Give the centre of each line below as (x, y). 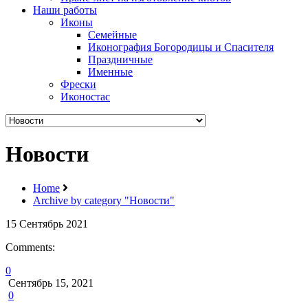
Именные (110, 72)
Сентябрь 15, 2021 (49, 283)
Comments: (30, 247)
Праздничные (120, 59)
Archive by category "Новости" (104, 200)
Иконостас (85, 97)
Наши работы (65, 10)
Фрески (78, 84)
